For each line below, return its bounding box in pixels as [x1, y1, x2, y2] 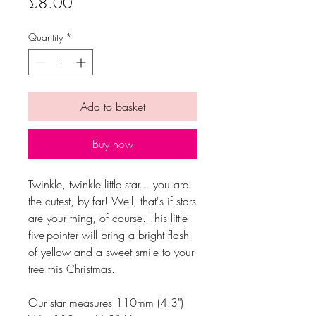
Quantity [28, 30, 63, 44]
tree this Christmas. [28, 260, 115, 276]
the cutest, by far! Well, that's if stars [28, 193, 196, 209]
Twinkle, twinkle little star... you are [28, 176, 188, 192]
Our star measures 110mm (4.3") [28, 294, 183, 310]
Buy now [92, 135, 133, 152]
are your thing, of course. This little [28, 209, 188, 226]
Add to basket [80, 98, 145, 114]
